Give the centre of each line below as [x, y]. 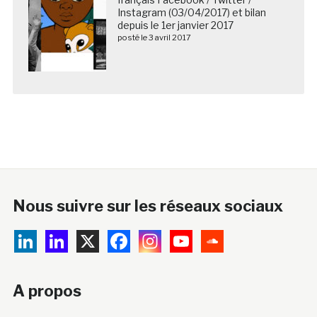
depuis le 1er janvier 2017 [175, 25]
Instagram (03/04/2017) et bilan [191, 13]
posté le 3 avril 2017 [154, 38]
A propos [47, 291]
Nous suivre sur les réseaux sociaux [148, 206]
